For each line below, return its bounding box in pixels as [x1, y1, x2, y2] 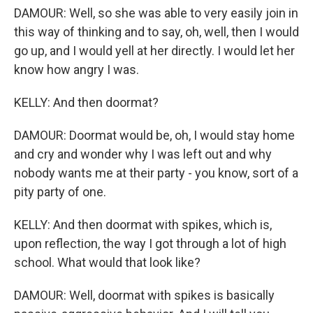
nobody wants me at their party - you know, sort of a [14, 166, 298, 180]
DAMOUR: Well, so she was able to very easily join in [14, 6, 298, 20]
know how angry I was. [14, 62, 139, 77]
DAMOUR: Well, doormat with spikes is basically [14, 288, 275, 303]
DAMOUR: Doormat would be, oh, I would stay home [14, 128, 295, 143]
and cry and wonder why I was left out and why [14, 147, 272, 161]
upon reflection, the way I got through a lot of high [14, 236, 286, 251]
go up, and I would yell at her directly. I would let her [14, 43, 295, 58]
